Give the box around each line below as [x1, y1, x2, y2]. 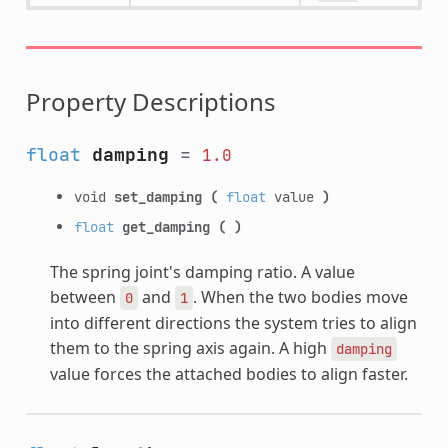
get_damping [121, 216, 210, 236]
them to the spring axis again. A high [49, 336, 331, 359]
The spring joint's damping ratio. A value [49, 260, 355, 283]
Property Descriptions [25, 84, 276, 118]
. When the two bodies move [192, 285, 408, 308]
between [49, 285, 120, 308]
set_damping [113, 186, 202, 206]
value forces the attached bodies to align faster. [49, 362, 408, 385]
